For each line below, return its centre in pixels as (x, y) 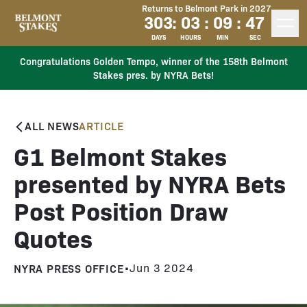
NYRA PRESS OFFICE (69, 268)
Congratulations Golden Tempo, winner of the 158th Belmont (153, 61)
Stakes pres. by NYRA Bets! (153, 75)
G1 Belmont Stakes (120, 155)
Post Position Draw (121, 210)
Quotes (53, 237)
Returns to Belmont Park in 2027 (207, 8)
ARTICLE (102, 125)
